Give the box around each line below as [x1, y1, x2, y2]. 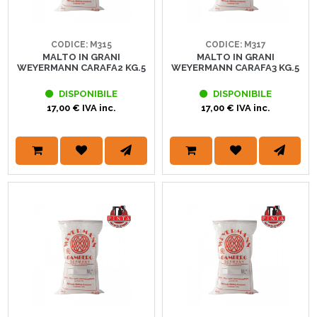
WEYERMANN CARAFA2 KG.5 [17, 62, 146, 73]
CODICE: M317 [204, 39, 266, 50]
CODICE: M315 [51, 39, 113, 50]
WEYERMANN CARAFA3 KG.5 [171, 62, 300, 73]
